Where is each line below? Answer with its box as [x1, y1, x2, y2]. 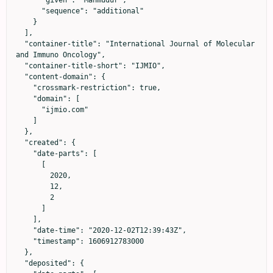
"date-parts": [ [16, 149, 33, 158]
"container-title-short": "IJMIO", [16, 62, 24, 70]
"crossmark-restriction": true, [16, 83, 33, 92]
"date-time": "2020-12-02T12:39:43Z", [16, 226, 33, 235]
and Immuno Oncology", [16, 51, 105, 59]
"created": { [16, 138, 24, 147]
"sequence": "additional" [16, 7, 41, 15]
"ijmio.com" [16, 105, 41, 114]
